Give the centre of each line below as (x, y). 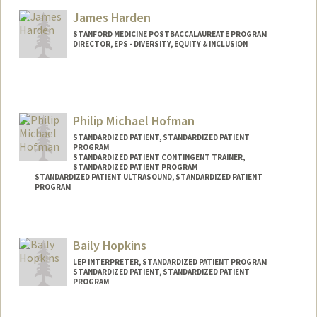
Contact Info (61, 223)
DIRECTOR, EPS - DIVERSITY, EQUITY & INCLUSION (160, 44)
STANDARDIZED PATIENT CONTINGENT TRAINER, (158, 157)
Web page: (55, 240)
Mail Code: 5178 (64, 8)
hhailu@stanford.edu (75, 22)
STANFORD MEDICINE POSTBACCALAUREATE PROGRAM (169, 34)
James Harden (111, 18)
